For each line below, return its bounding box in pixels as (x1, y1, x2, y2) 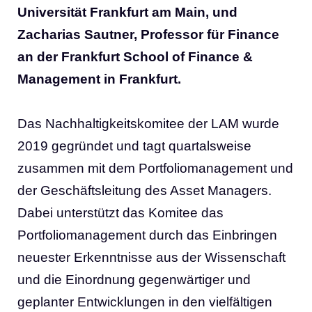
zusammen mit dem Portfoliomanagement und (17, 161, 293, 176)
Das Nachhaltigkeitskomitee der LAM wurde (17, 116, 279, 132)
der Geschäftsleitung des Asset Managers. (17, 183, 272, 198)
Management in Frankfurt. (17, 72, 181, 87)
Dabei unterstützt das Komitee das (17, 205, 224, 221)
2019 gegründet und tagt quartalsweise (17, 139, 251, 154)
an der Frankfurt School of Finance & (17, 49, 253, 65)
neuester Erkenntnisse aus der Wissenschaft (17, 250, 286, 265)
